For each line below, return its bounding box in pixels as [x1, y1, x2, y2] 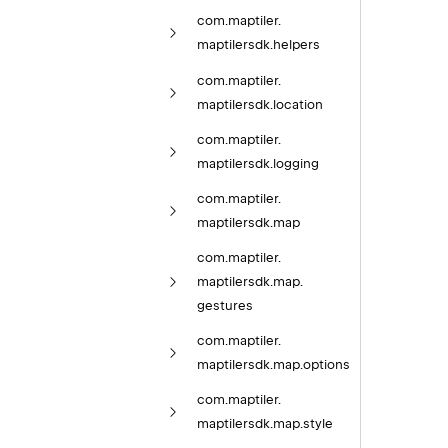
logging [272, 155, 319, 171]
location [272, 96, 323, 112]
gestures [196, 298, 253, 314]
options [302, 357, 350, 373]
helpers [272, 37, 320, 53]
